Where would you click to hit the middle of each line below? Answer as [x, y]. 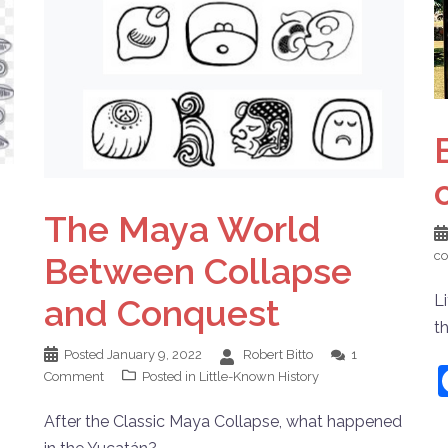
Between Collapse [198, 270]
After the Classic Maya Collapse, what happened [223, 421]
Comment [74, 376]
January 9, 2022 [154, 354]
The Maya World [182, 228]
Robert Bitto [278, 354]
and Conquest [162, 312]
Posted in [170, 376]
